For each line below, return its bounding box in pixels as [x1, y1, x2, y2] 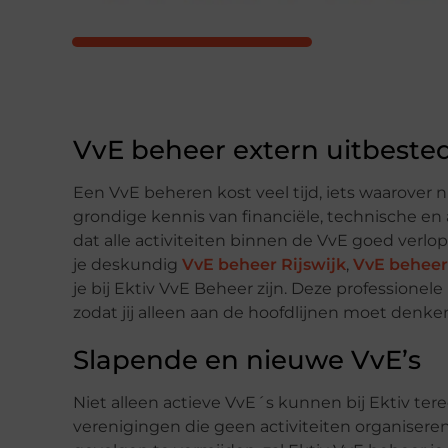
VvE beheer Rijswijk [182, 254, 346, 274]
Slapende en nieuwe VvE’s [73, 343, 421, 376]
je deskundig [73, 254, 182, 274]
